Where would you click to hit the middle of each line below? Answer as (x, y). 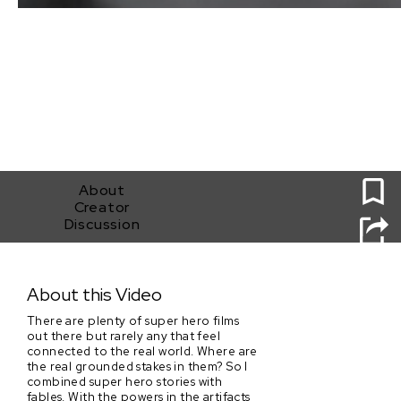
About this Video (94, 295)
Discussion (102, 224)
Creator (102, 207)
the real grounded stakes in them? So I (137, 366)
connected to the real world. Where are (142, 350)
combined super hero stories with (125, 381)
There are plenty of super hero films (133, 320)
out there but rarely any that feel (124, 335)
